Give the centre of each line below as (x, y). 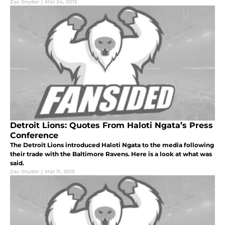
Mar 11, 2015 (60, 172)
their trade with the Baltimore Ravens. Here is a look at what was (111, 154)
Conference (34, 136)
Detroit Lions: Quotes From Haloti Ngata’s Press (111, 126)
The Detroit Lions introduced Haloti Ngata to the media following (112, 145)
